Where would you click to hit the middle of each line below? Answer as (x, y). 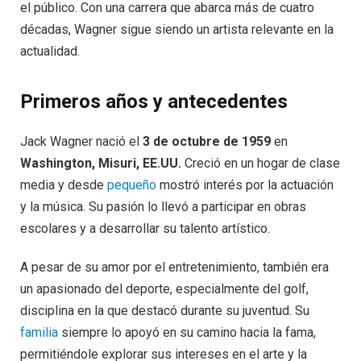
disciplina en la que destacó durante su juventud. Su (165, 311)
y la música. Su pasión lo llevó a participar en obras (163, 207)
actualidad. (50, 52)
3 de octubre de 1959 (207, 142)
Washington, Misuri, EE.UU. (101, 164)
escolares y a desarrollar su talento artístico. (145, 229)
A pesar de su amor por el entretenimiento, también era (174, 268)
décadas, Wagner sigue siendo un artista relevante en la (177, 30)
